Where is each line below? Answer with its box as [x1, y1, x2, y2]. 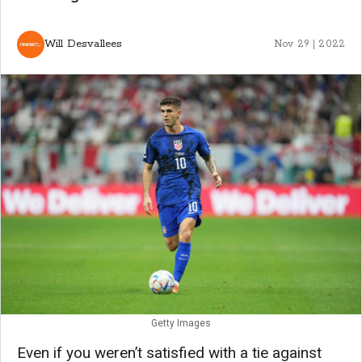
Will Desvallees [44, 37, 123, 52]
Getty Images [151, 318, 211, 330]
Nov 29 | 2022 [274, 37, 345, 50]
